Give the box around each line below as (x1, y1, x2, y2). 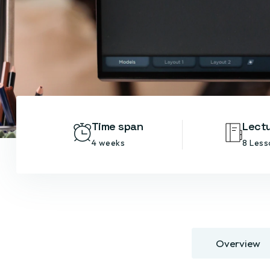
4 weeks (91, 137, 125, 148)
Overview (216, 237, 260, 250)
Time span (91, 119, 143, 133)
